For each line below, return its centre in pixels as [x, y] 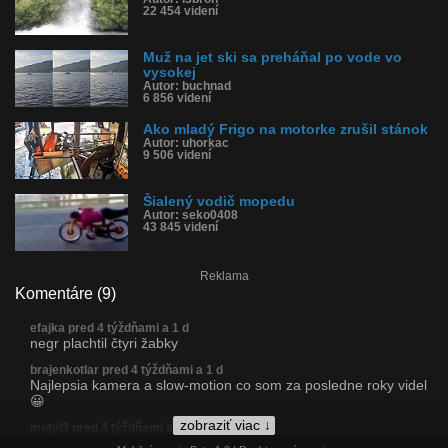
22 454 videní [180, 11]
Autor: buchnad [187, 86]
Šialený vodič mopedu [219, 201]
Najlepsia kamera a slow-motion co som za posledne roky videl [228, 385]
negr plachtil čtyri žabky [104, 343]
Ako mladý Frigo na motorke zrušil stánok [285, 129]
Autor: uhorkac [186, 143]
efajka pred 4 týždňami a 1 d [109, 328]
